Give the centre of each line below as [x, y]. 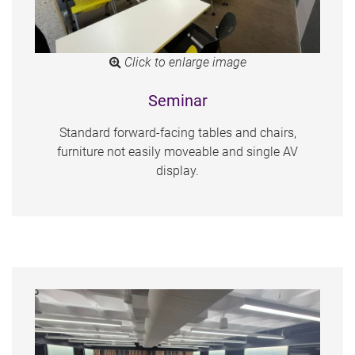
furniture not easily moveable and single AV [177, 151]
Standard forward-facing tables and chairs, [177, 132]
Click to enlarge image [183, 62]
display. [177, 170]
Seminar [177, 100]
